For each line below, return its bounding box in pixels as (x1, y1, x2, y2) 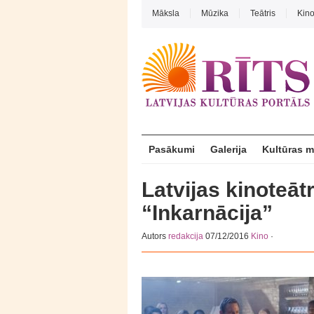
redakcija (168, 231, 203, 241)
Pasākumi (149, 144, 195, 155)
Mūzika (201, 8, 228, 18)
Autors (142, 231, 168, 241)
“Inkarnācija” (142, 201, 273, 224)
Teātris (250, 8, 275, 18)
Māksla (152, 8, 179, 18)
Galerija (210, 144, 247, 155)
